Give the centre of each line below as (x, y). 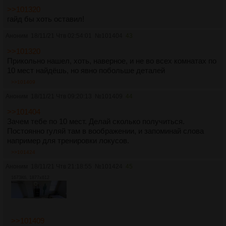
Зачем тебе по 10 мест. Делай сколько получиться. (96, 121)
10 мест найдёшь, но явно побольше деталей (86, 70)
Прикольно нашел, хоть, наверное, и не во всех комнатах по (112, 61)
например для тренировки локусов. (68, 140)
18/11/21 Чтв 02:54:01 (61, 36)
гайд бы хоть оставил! (46, 19)
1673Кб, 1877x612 (30, 177)
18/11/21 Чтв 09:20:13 (61, 96)
